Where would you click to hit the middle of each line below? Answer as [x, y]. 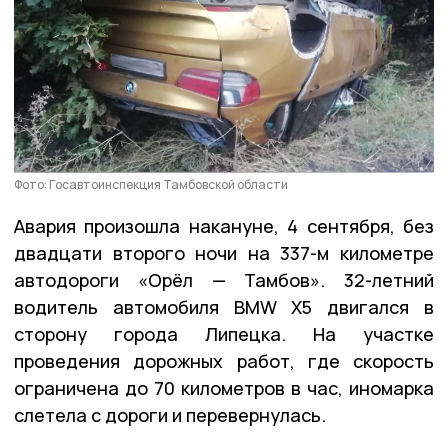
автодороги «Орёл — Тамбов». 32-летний [224, 279]
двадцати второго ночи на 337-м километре [224, 252]
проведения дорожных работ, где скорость [224, 360]
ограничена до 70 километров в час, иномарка [224, 387]
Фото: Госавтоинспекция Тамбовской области [151, 184]
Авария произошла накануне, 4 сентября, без [224, 225]
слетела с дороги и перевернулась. [170, 414]
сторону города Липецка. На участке [224, 333]
